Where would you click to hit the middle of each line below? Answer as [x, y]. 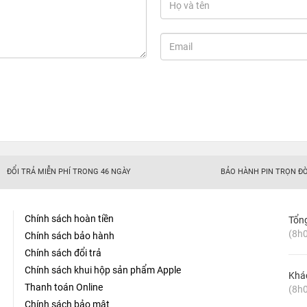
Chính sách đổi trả [63, 253]
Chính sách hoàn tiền [69, 219]
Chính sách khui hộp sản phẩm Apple [102, 270]
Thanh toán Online [63, 287]
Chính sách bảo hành [69, 236]
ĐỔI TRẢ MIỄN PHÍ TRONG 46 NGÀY [69, 172]
